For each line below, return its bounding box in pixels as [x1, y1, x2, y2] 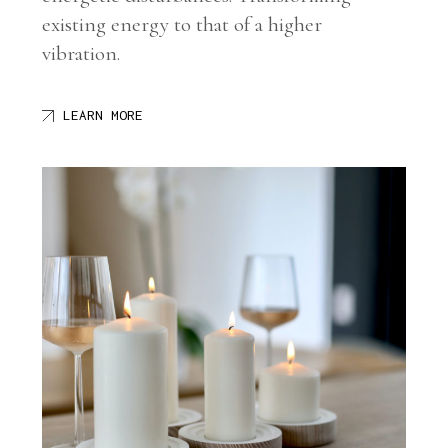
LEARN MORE [63, 107, 144, 124]
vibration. [42, 41, 126, 67]
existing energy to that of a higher [42, 12, 323, 38]
